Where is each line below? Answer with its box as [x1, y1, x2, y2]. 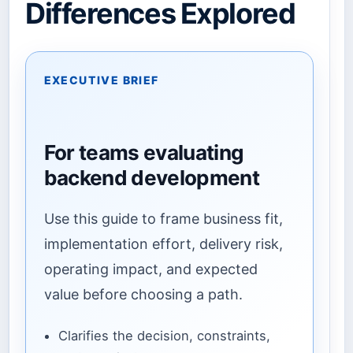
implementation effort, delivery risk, [43, 235, 283, 252]
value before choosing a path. [43, 285, 243, 303]
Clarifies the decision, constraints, [58, 328, 270, 344]
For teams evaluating [43, 140, 244, 165]
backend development [43, 165, 260, 191]
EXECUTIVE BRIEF [43, 72, 159, 87]
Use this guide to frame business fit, [43, 210, 283, 227]
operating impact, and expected [43, 260, 258, 277]
